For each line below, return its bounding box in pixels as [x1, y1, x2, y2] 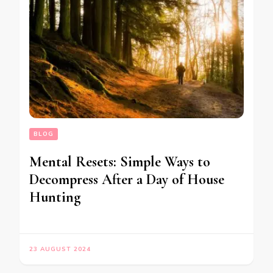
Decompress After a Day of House [29, 171, 224, 189]
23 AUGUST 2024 [29, 245, 91, 254]
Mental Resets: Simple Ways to [29, 153, 210, 171]
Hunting [29, 188, 80, 207]
